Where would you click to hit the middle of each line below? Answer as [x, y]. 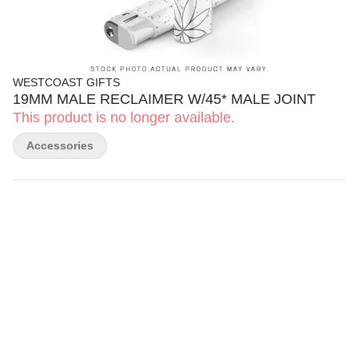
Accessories [60, 145]
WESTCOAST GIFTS [66, 82]
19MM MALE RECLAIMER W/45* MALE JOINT [164, 99]
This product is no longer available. [124, 117]
